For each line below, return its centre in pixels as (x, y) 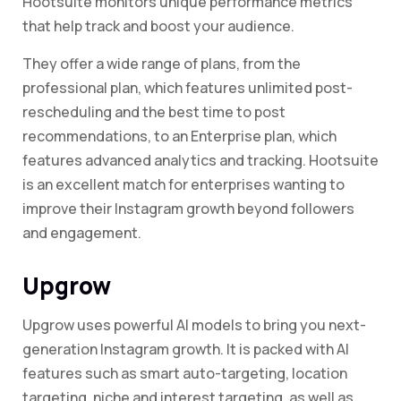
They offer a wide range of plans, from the (162, 64)
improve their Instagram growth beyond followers (188, 209)
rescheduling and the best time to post (154, 112)
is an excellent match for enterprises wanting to (183, 185)
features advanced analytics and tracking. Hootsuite (200, 161)
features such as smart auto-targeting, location (185, 374)
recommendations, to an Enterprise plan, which (179, 137)
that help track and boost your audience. (158, 26)
